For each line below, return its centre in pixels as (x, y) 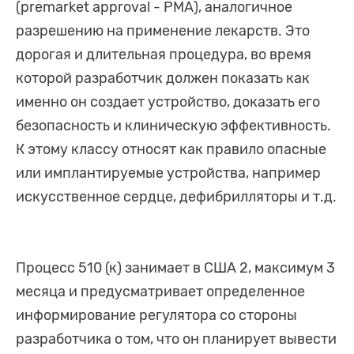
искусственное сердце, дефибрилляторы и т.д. (176, 197)
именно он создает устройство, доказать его (168, 102)
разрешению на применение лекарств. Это (163, 31)
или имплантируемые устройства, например (168, 173)
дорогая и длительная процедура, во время (164, 55)
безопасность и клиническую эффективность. (173, 126)
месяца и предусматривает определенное (160, 292)
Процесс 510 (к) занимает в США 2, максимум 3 (175, 268)
